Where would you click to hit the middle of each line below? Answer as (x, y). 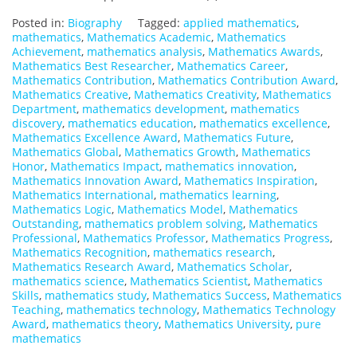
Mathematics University (227, 324)
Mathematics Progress (271, 238)
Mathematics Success (210, 296)
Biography (95, 23)
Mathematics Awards (264, 52)
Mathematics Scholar (233, 267)
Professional (45, 238)
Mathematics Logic (62, 210)
